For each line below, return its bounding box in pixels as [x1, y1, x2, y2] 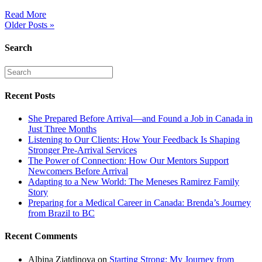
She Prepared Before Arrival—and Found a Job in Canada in [28, 113, 253, 124]
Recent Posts [5, 90, 55, 101]
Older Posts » [5, 20, 54, 30]
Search [5, 43, 32, 53]
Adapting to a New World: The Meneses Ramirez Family [28, 177, 239, 187]
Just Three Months [28, 124, 96, 135]
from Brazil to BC [28, 208, 95, 219]
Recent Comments [5, 231, 77, 242]
